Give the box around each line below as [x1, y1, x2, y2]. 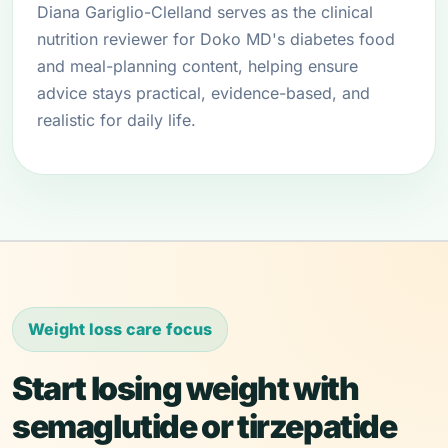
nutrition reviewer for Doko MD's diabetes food [37, 29, 395, 49]
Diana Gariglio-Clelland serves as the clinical [37, 2, 373, 22]
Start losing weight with [12, 369, 359, 408]
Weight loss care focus [28, 319, 212, 339]
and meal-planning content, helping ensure [37, 56, 358, 76]
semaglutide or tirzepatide [12, 407, 397, 446]
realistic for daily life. [37, 110, 196, 130]
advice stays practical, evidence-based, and [37, 83, 370, 103]
